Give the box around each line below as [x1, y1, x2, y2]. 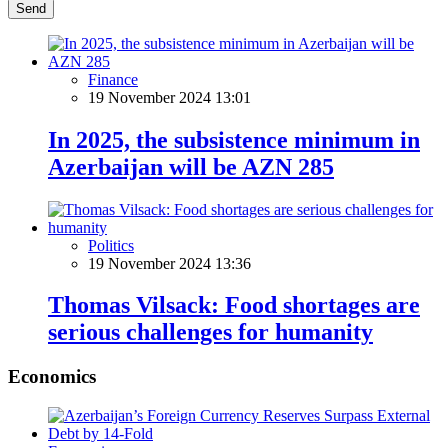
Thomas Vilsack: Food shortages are [48, 292, 420, 319]
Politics [88, 236, 134, 254]
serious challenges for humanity [48, 319, 373, 346]
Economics [8, 366, 96, 388]
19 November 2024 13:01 [88, 88, 251, 106]
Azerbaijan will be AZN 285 [48, 153, 334, 180]
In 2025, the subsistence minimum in [48, 126, 420, 153]
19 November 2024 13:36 [88, 254, 251, 272]
